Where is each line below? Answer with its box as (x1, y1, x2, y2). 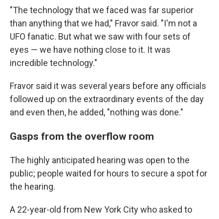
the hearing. (10, 181, 55, 192)
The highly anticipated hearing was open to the (10, 154, 190, 165)
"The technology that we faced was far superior (10, 4, 194, 15)
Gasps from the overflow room (10, 130, 154, 142)
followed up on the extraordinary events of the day (10, 93, 204, 104)
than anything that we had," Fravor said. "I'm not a (10, 18, 197, 28)
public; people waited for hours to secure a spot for (10, 168, 207, 178)
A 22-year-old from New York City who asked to (10, 204, 192, 215)
